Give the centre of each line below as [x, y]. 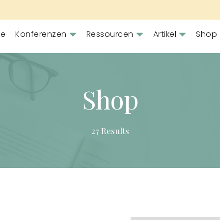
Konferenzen [41, 34]
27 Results [110, 131]
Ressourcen [110, 34]
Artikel [165, 34]
